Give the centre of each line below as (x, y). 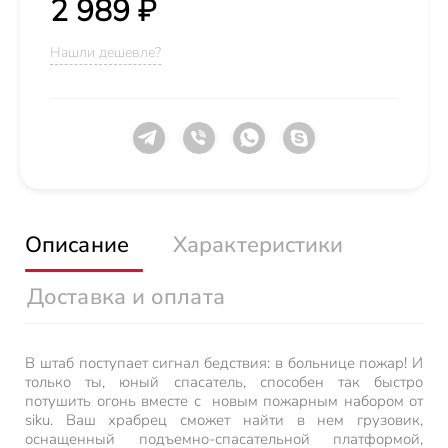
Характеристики (258, 245)
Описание (77, 245)
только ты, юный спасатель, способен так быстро (224, 382)
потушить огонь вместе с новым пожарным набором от (224, 401)
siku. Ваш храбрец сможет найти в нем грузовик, (224, 420)
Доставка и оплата (126, 297)
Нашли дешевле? (105, 52)
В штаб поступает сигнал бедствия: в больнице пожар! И (224, 363)
